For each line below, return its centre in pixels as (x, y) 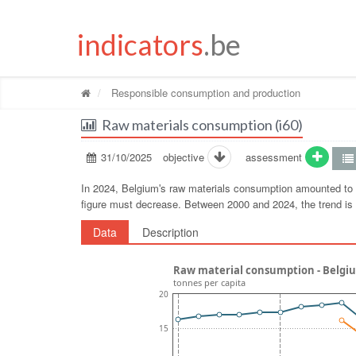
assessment (274, 157)
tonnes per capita (209, 283)
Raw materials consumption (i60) (202, 124)
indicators (140, 44)
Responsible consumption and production (204, 92)
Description (170, 232)
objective (186, 157)
